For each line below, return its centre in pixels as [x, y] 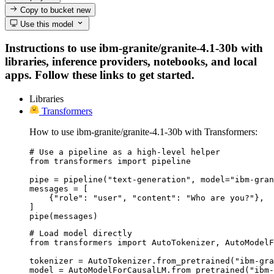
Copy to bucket [47, 10]
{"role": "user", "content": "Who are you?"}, [147, 198]
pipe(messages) [64, 216]
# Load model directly [81, 233]
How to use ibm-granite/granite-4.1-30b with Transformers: [143, 131]
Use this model [46, 24]
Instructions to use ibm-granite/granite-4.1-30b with [134, 48]
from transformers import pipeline [110, 161]
